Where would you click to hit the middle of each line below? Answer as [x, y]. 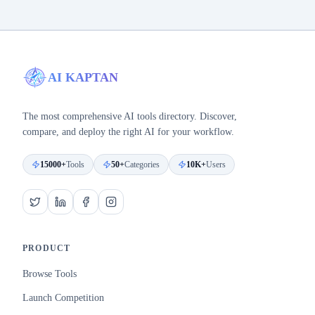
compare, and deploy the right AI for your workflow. [128, 132]
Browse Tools [50, 274]
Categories [142, 165]
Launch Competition [63, 298]
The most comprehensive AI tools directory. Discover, [130, 116]
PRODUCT [47, 248]
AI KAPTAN [83, 77]
